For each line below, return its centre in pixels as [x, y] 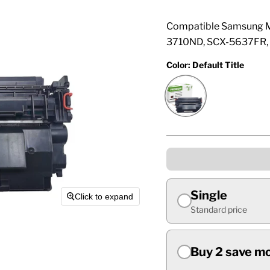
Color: [179, 64]
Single [209, 195]
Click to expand [104, 196]
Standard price [218, 209]
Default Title [218, 64]
